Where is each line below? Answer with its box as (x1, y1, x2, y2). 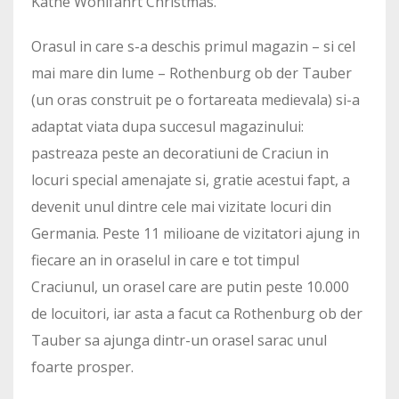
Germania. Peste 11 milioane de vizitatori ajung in (31, 224, 360, 243)
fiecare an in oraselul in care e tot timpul (31, 250, 299, 270)
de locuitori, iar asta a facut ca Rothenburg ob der (31, 304, 362, 323)
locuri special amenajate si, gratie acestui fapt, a (31, 170, 350, 190)
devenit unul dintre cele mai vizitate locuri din (31, 197, 331, 216)
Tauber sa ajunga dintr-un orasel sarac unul (31, 330, 327, 350)
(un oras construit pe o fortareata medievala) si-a (31, 90, 360, 110)
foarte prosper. (31, 357, 134, 377)
